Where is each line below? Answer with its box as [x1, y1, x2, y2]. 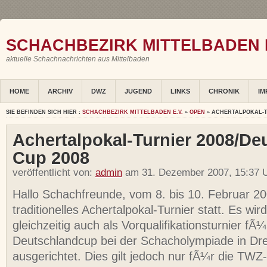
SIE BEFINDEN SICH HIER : [6, 109, 82, 116]
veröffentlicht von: [13, 167, 95, 179]
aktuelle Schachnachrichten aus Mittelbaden [6, 55, 150, 63]
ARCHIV [48, 88, 73, 95]
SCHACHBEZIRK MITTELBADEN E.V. [82, 109, 183, 116]
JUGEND [125, 88, 152, 95]
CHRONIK [209, 88, 240, 95]
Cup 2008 [13, 148, 89, 168]
